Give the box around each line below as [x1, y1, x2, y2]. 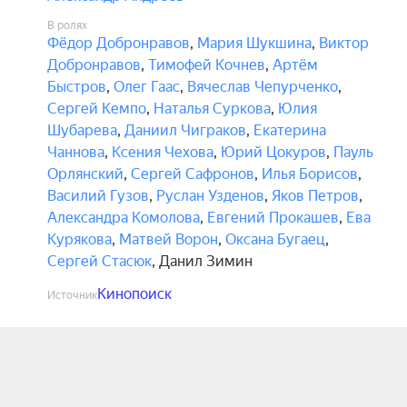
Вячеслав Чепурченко [187, 78, 338, 95]
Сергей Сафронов [131, 165, 254, 183]
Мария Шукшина [197, 35, 312, 52]
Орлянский [47, 165, 124, 183]
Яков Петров [272, 187, 359, 204]
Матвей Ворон [119, 231, 218, 248]
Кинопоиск [97, 285, 172, 303]
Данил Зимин [159, 253, 253, 270]
